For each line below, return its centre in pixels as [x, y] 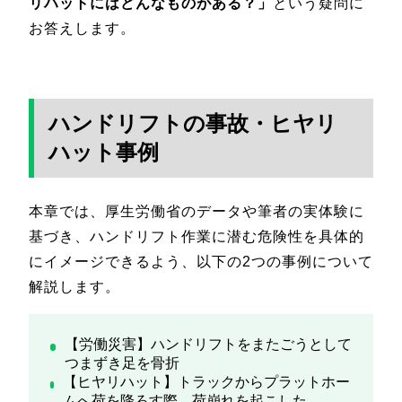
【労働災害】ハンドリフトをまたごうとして [208, 344]
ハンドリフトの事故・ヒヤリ [193, 123]
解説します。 [74, 286]
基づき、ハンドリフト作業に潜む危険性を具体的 [197, 236]
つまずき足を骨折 [122, 363]
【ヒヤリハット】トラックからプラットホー [207, 381]
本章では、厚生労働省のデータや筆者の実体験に [197, 211]
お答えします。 [82, 28]
